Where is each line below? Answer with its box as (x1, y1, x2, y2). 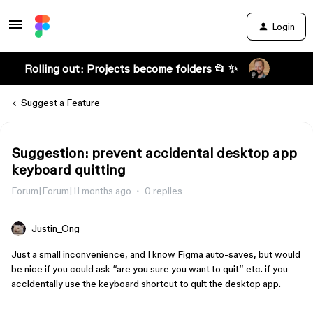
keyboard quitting (11, 162, 126, 177)
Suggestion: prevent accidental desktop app (11, 145, 297, 161)
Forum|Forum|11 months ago (11, 185, 131, 196)
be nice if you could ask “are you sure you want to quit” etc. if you (11, 263, 288, 275)
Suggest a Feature (21, 97, 100, 108)
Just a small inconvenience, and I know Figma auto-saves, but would (11, 249, 300, 260)
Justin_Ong (31, 223, 80, 234)
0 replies (145, 185, 182, 196)
